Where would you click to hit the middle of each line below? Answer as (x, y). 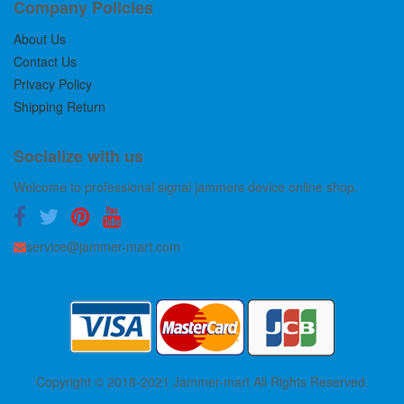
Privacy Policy (53, 83)
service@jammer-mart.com (103, 246)
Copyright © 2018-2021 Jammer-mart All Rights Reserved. (202, 381)
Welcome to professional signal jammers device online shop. (186, 186)
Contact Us (45, 61)
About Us (40, 38)
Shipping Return (60, 106)
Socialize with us (78, 156)
